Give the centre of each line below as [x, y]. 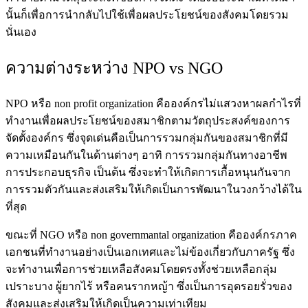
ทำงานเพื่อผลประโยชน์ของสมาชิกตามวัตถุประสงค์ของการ [148, 120]
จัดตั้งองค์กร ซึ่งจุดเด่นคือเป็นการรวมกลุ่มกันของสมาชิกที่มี [147, 137]
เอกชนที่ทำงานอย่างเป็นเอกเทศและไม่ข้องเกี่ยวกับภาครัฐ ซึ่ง [150, 252]
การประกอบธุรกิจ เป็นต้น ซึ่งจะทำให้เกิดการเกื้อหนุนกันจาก [148, 172]
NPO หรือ [29, 103]
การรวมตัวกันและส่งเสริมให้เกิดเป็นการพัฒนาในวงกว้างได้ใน [154, 189]
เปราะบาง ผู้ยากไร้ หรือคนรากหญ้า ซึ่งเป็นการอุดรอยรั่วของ [149, 286]
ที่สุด [16, 206]
